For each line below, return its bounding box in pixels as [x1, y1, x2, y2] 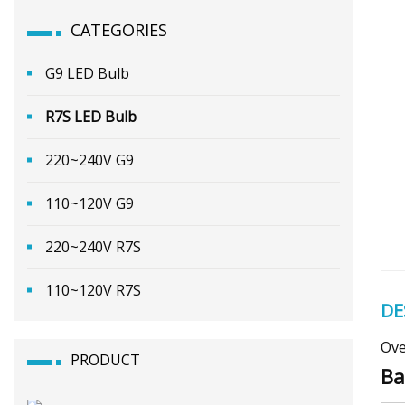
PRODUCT [71, 349, 140, 370]
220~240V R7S [45, 236, 141, 257]
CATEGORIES [71, 18, 167, 41]
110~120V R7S [45, 279, 141, 300]
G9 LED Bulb [45, 62, 129, 83]
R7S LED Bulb [45, 106, 137, 127]
